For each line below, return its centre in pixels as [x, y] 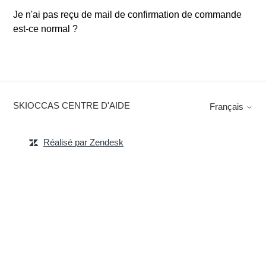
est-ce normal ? [46, 29]
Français [227, 106]
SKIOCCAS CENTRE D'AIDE [72, 105]
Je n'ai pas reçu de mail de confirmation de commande [128, 15]
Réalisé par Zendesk [83, 142]
